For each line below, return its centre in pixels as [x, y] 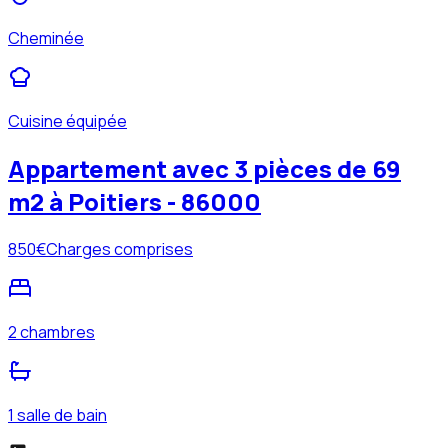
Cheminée [46, 38]
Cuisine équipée [67, 121]
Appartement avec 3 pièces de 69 [204, 169]
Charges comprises [119, 249]
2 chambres [51, 332]
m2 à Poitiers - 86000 [134, 202]
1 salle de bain [57, 415]
